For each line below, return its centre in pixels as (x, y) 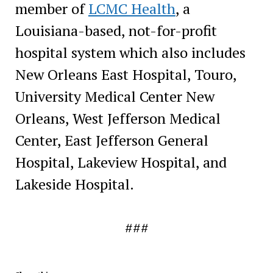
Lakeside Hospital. (74, 184)
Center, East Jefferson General (112, 140)
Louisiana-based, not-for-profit (116, 30)
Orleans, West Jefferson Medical (118, 118)
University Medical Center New (115, 96)
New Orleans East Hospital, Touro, (126, 74)
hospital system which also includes (130, 52)
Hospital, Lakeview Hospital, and (121, 162)
